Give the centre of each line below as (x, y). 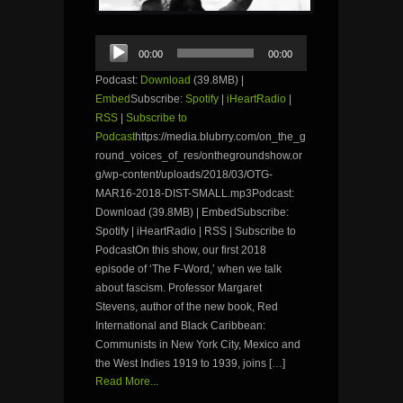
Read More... (127, 381)
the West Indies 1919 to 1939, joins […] (190, 363)
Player (110, 58)
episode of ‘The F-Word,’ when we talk (188, 269)
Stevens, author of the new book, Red (187, 306)
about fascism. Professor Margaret (179, 287)
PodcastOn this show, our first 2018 (181, 250)
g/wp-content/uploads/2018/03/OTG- (184, 174)
